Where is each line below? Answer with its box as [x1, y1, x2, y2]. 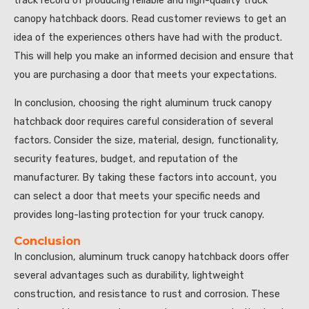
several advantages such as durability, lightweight [14, 268, 244, 281]
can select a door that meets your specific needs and [14, 190, 260, 203]
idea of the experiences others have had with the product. [14, 30, 282, 43]
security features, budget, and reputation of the [14, 152, 238, 166]
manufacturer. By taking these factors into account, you [14, 171, 277, 184]
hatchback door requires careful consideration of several [14, 115, 273, 128]
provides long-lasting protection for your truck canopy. [14, 208, 264, 221]
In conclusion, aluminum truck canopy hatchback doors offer [14, 250, 289, 263]
